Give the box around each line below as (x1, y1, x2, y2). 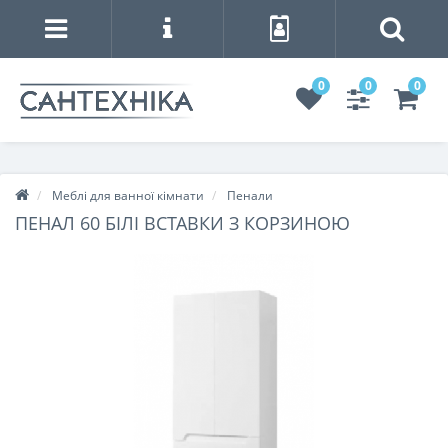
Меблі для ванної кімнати (52, 186, 204, 204)
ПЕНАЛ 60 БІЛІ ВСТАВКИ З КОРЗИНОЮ (15, 210, 350, 235)
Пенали (227, 186, 273, 204)
